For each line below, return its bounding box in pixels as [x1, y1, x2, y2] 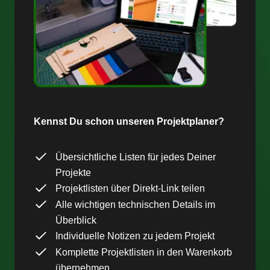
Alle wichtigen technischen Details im [55, 199, 215, 210]
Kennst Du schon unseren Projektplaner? [34, 116, 224, 127]
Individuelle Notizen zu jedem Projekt [55, 231, 215, 242]
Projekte [55, 168, 91, 178]
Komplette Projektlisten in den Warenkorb [55, 247, 232, 258]
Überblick [55, 215, 96, 226]
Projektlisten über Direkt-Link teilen [55, 183, 205, 194]
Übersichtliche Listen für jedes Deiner [55, 152, 216, 163]
